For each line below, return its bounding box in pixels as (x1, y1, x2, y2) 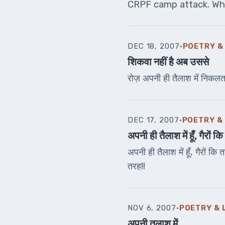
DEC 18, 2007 (128, 41, 180, 51)
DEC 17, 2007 (128, 116, 179, 125)
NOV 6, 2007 (128, 203, 176, 213)
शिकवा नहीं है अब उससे (128, 55, 209, 68)
